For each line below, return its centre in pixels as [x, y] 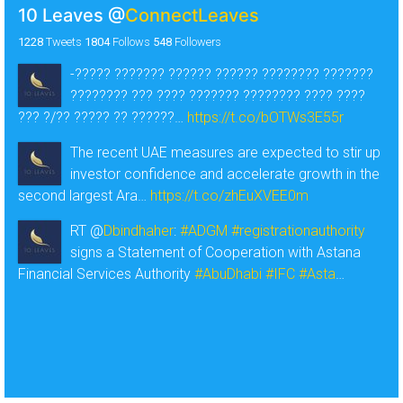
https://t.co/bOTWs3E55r [265, 117]
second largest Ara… [84, 195]
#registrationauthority [298, 230]
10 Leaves [63, 15]
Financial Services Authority [106, 273]
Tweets [63, 41]
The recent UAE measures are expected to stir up [225, 152]
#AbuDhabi [228, 273]
